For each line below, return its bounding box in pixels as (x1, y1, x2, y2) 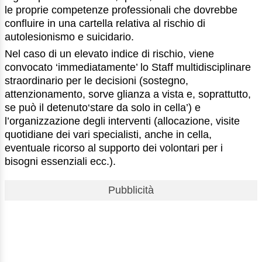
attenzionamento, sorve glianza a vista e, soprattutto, (5, 88, 251, 101)
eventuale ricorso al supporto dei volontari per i (5, 142, 223, 154)
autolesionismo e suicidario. (5, 31, 134, 43)
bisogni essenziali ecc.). (5, 156, 116, 168)
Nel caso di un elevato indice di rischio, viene (5, 48, 214, 60)
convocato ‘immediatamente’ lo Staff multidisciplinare (5, 61, 251, 74)
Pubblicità (108, 184, 154, 196)
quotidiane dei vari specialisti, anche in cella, (5, 129, 212, 141)
